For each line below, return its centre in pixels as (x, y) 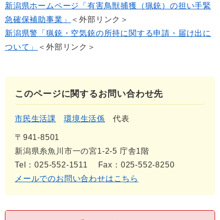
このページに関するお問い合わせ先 (89, 94)
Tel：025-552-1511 (51, 165)
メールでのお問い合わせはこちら (77, 178)
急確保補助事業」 (38, 19)
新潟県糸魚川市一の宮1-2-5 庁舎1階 (82, 151)
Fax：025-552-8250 (136, 165)
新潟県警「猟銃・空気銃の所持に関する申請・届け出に (108, 33)
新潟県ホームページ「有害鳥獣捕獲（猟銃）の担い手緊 (108, 5)
